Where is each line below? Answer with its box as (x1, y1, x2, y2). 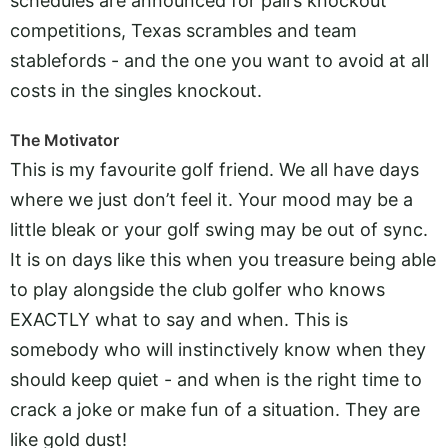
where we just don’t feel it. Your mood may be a (10, 189, 413, 211)
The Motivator (10, 130, 119, 151)
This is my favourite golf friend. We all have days (10, 159, 419, 181)
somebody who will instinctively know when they (10, 339, 426, 361)
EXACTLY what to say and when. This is (10, 309, 348, 331)
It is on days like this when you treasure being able (10, 249, 436, 271)
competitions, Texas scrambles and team (10, 20, 357, 42)
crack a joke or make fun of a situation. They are (10, 399, 420, 421)
